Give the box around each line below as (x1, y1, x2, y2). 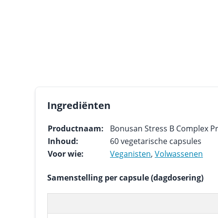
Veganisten (110, 148, 151, 159)
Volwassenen (155, 148, 203, 159)
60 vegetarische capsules (110, 136, 201, 146)
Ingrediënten (47, 99, 110, 112)
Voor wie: (48, 148, 84, 159)
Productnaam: (48, 123, 104, 134)
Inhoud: (48, 136, 78, 146)
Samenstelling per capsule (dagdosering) (47, 172, 203, 183)
